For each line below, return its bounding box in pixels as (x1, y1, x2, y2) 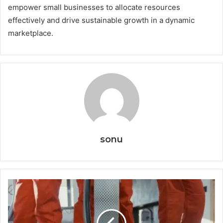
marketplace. (8, 28, 53, 38)
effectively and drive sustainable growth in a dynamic (8, 15, 195, 25)
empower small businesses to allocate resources (8, 2, 180, 12)
